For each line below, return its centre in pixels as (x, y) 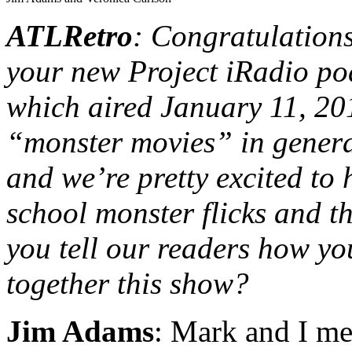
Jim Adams (80, 331)
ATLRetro (70, 35)
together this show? (128, 283)
